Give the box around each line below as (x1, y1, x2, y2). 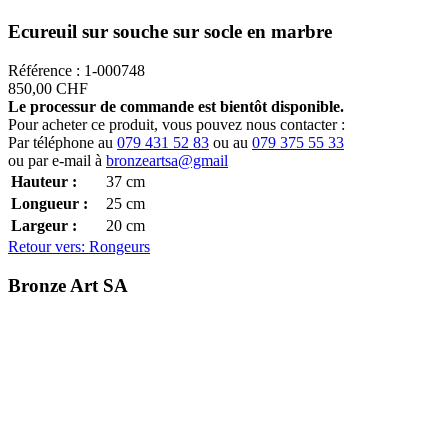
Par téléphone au (8, 133, 117, 151)
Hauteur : (11, 172, 77, 190)
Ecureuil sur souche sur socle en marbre (8, 21, 332, 43)
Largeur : (11, 216, 77, 234)
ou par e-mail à (8, 151, 106, 169)
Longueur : (11, 194, 88, 212)
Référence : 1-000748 (8, 61, 145, 79)
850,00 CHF (8, 79, 88, 97)
